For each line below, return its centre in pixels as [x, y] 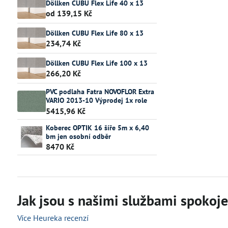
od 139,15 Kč [69, 13]
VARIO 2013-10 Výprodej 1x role [96, 100]
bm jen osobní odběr [78, 136]
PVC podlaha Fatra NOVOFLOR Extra [100, 92]
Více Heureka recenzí [53, 218]
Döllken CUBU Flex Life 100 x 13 [96, 63]
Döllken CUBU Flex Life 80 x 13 [94, 33]
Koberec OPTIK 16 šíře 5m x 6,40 [97, 127]
